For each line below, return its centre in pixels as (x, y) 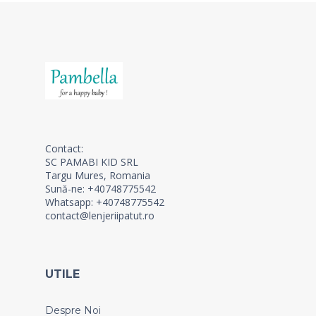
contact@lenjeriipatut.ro (100, 216)
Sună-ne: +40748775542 (101, 189)
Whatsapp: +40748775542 (106, 202)
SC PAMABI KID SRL (93, 162)
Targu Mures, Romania (98, 176)
